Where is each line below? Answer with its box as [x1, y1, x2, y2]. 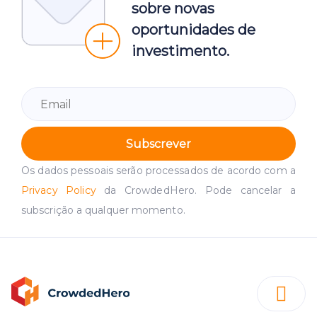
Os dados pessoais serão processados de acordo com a [21, 164, 296, 178]
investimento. [132, 42, 229, 60]
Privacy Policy [21, 184, 96, 197]
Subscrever [125, 137, 192, 151]
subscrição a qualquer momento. [21, 204, 185, 217]
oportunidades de [132, 21, 255, 39]
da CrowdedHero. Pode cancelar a [96, 184, 296, 197]
